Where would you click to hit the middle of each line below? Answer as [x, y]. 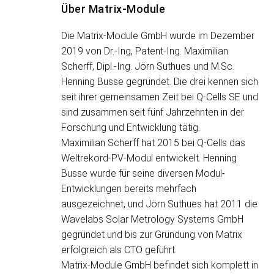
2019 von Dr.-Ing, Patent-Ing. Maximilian [145, 51]
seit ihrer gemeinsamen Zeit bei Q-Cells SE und [160, 97]
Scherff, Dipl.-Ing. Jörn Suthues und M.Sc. [148, 66]
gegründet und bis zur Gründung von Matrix [152, 235]
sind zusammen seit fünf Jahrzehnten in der [153, 112]
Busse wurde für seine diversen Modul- [143, 173]
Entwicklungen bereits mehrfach [129, 189]
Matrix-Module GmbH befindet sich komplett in [160, 265]
